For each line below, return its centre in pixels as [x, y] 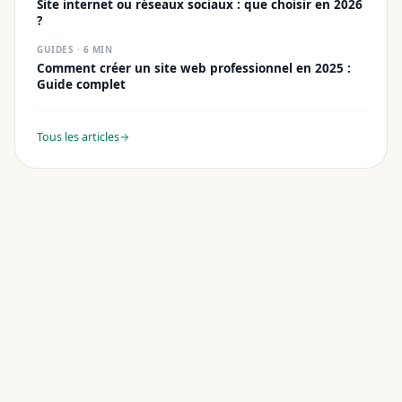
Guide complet [81, 84]
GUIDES [55, 49]
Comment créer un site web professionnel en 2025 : [194, 68]
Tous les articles [78, 136]
